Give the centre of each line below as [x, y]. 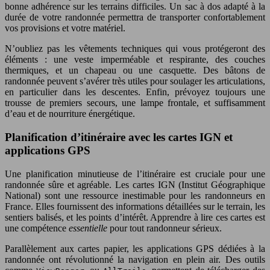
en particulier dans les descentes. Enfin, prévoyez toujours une [135, 92]
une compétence [37, 228]
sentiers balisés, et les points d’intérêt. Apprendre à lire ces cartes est [135, 217]
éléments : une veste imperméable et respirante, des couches [135, 60]
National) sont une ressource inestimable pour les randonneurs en [135, 195]
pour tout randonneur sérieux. [166, 228]
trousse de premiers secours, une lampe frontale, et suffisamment [135, 103]
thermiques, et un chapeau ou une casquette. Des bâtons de [135, 71]
